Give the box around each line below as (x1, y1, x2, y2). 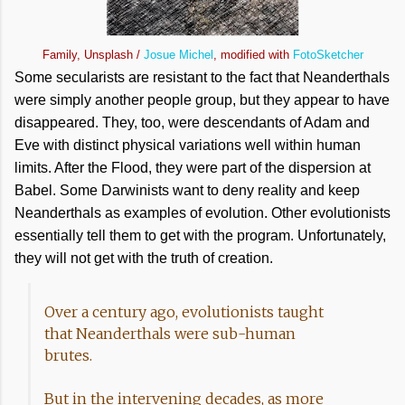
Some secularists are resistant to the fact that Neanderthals (14, 70, 390, 85)
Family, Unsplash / (42, 48, 144, 61)
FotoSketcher (292, 48, 363, 61)
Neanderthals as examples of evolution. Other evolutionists (14, 205, 391, 221)
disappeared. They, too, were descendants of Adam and (14, 115, 370, 130)
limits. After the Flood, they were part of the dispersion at (14, 160, 371, 175)
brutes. (44, 346, 92, 364)
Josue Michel (143, 48, 213, 61)
